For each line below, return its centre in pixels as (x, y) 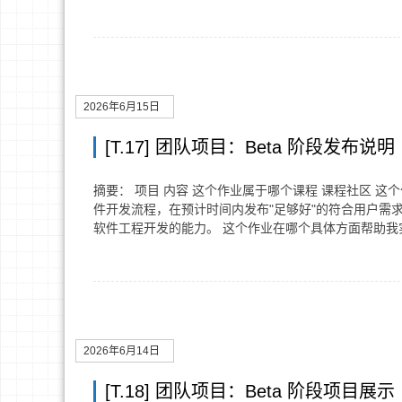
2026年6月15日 (122, 107)
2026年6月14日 (122, 351)
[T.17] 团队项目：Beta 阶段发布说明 (250, 147)
